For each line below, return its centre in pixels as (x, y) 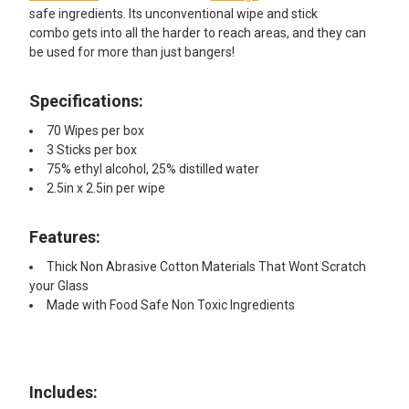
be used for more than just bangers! (133, 52)
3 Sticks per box (92, 150)
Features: (65, 237)
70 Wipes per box (95, 131)
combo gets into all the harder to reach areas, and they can (198, 33)
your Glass (59, 286)
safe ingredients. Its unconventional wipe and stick (173, 14)
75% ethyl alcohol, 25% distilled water (153, 169)
